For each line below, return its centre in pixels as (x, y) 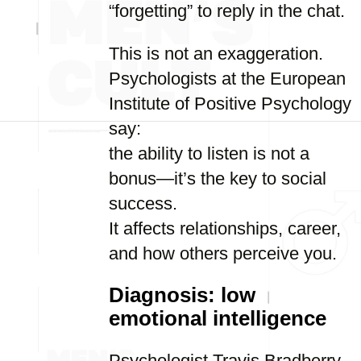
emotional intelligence (218, 318)
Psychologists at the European (227, 79)
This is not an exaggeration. (216, 54)
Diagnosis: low (182, 295)
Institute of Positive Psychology (230, 104)
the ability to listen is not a (209, 154)
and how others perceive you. (223, 253)
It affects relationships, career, (225, 228)
